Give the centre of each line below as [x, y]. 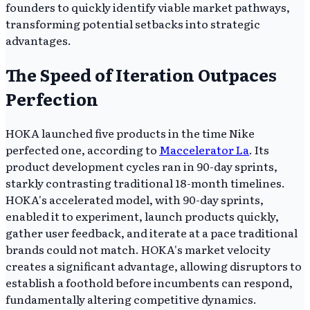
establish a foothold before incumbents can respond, [149, 282]
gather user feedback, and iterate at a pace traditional [152, 232]
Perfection [52, 98]
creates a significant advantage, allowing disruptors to [154, 265]
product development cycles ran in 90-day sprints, [142, 166]
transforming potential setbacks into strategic [133, 23]
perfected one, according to [82, 149]
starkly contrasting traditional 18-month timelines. [145, 182]
